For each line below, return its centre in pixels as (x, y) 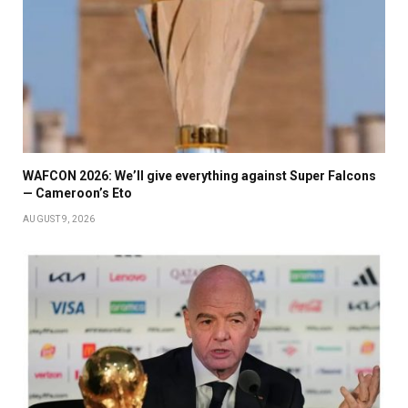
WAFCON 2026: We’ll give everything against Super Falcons (199, 176)
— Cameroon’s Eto (77, 194)
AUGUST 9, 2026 (59, 219)
